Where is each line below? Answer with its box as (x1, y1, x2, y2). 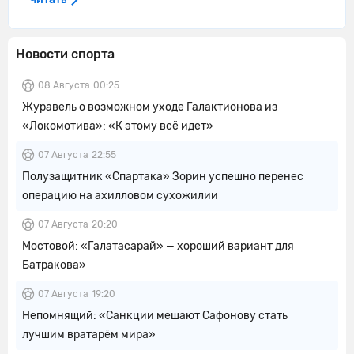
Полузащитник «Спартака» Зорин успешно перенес (22, 170, 303, 183)
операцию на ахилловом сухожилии (22, 189, 218, 202)
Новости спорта (16, 47, 115, 62)
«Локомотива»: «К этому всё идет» (22, 119, 213, 133)
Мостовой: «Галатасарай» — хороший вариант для (22, 239, 294, 253)
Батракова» (22, 258, 86, 272)
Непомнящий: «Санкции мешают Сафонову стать (22, 309, 288, 322)
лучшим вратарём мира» (22, 328, 156, 341)
